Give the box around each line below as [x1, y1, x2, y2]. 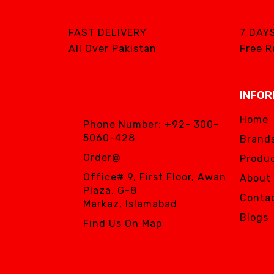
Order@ [83, 152, 121, 163]
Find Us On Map [83, 218, 162, 229]
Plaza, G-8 [83, 185, 137, 196]
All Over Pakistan [68, 43, 157, 54]
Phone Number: [83, 119, 165, 130]
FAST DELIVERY [68, 27, 147, 39]
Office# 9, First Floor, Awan [83, 171, 226, 183]
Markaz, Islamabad [83, 198, 177, 210]
